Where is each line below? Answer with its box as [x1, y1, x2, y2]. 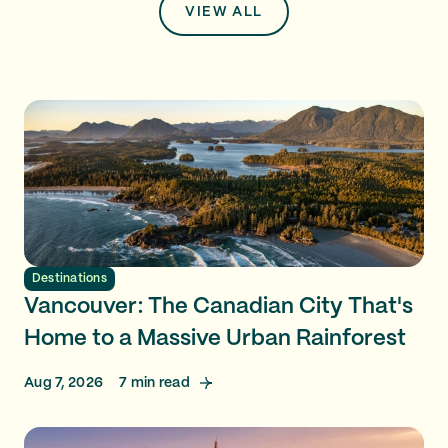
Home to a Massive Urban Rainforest [24, 327, 406, 349]
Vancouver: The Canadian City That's [24, 295, 413, 317]
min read [127, 375, 190, 390]
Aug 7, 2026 [24, 375, 104, 390]
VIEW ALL [185, 5, 263, 19]
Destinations [32, 272, 107, 284]
